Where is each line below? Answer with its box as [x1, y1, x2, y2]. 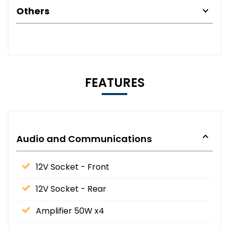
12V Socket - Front [36, 161, 109, 173]
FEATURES [84, 74, 145, 91]
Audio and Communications [16, 132, 152, 145]
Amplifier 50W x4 [36, 204, 104, 217]
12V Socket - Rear [36, 182, 106, 195]
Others [16, 4, 50, 17]
